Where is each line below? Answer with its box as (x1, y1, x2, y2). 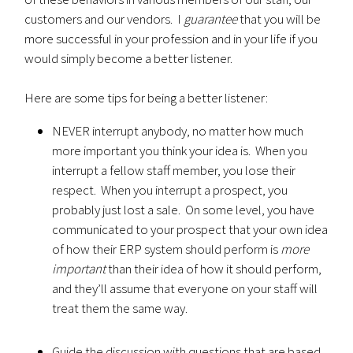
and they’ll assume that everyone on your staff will (52, 280, 318, 297)
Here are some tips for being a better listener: (24, 89, 269, 106)
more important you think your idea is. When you (52, 142, 308, 159)
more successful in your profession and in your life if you (24, 30, 318, 47)
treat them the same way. (52, 299, 188, 317)
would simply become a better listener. (24, 50, 233, 67)
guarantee (184, 10, 238, 28)
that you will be (237, 10, 321, 28)
